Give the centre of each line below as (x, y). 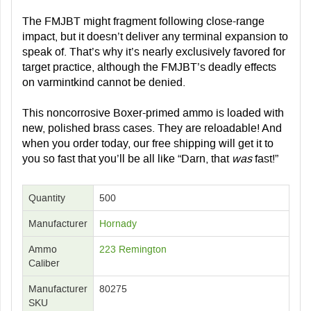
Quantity (47, 197)
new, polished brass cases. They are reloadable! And (152, 128)
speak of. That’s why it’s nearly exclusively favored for (154, 51)
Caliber (44, 263)
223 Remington (133, 249)
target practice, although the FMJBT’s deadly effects (149, 67)
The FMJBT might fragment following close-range (143, 21)
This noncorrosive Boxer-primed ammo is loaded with (153, 112)
